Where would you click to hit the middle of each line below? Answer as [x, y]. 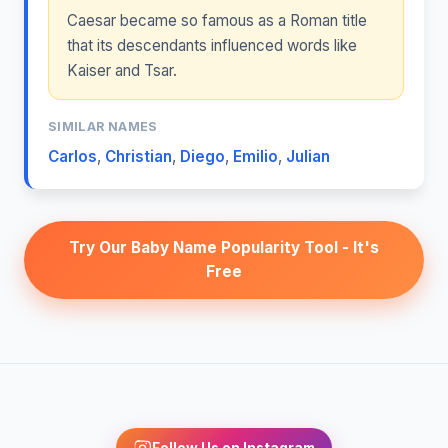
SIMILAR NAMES [103, 127]
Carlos [72, 156]
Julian [308, 156]
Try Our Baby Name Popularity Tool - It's [224, 247]
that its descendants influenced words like [211, 46]
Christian [138, 156]
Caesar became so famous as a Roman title [216, 21]
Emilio [255, 156]
